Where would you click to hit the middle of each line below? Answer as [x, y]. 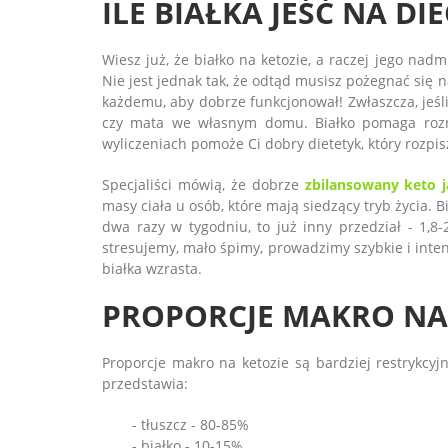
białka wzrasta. [152, 269]
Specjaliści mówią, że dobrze [203, 185]
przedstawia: [145, 384]
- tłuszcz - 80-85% [190, 425]
